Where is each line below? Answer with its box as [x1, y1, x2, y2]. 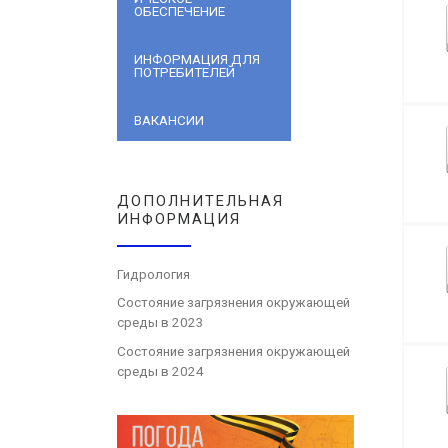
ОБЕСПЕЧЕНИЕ [134, 3, 226, 19]
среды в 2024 [117, 363, 204, 379]
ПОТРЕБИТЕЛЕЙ [134, 65, 236, 81]
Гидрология [117, 267, 190, 283]
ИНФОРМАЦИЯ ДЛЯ [134, 52, 261, 68]
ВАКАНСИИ [134, 113, 205, 129]
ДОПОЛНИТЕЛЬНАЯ [117, 192, 284, 211]
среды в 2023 [117, 315, 204, 331]
